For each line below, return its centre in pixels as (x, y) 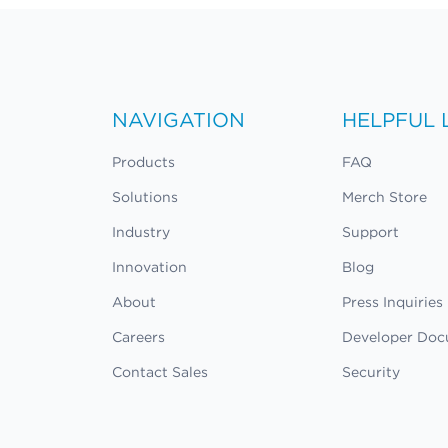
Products (143, 162)
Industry (141, 232)
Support (371, 232)
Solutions (145, 197)
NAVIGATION (178, 120)
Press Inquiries (393, 302)
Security (371, 372)
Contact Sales (160, 372)
